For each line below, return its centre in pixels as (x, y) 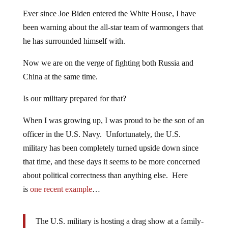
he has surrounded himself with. (74, 41)
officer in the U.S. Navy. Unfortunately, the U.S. (102, 134)
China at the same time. (60, 77)
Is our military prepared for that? (74, 98)
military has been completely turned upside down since (110, 148)
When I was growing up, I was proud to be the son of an (113, 120)
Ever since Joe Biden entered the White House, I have (109, 13)
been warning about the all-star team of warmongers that (113, 27)
